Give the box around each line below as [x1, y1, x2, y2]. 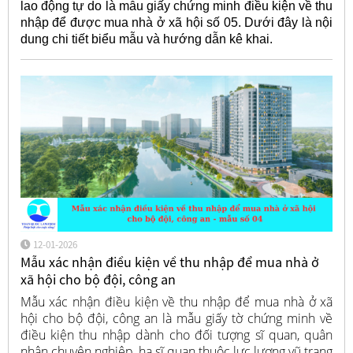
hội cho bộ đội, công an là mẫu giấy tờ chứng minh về [20, 309, 333, 327]
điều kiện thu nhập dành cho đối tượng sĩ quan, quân [20, 325, 333, 344]
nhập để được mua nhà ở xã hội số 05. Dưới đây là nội [20, 16, 333, 30]
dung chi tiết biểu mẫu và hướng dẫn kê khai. [20, 32, 273, 46]
